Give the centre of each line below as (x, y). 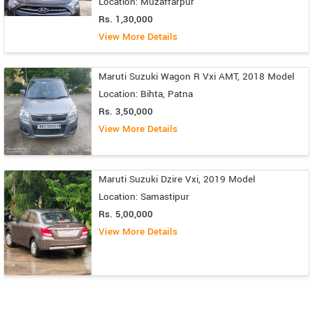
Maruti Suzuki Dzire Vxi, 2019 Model (177, 179)
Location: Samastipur (144, 196)
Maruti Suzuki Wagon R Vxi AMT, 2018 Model (196, 76)
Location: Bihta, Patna (146, 94)
